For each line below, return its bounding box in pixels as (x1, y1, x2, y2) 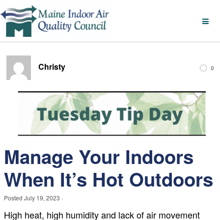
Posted (4, 193, 24, 202)
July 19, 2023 (24, 193, 60, 202)
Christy (38, 61, 65, 73)
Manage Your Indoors (4, 143, 193, 170)
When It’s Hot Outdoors (4, 165, 213, 193)
